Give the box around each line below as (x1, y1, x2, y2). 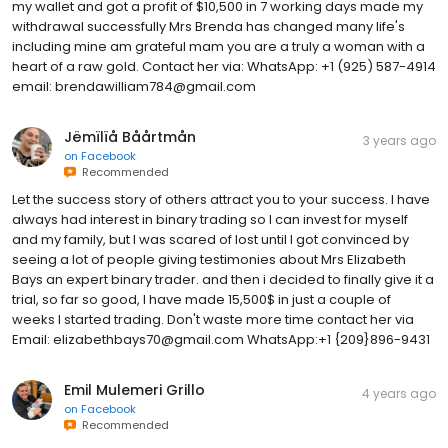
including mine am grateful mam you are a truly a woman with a (12, 36, 425, 56)
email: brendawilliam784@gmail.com (12, 76, 256, 96)
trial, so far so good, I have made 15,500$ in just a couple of (12, 289, 391, 309)
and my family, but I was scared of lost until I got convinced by (12, 229, 409, 249)
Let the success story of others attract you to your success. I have (12, 189, 430, 209)
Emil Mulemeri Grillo (64, 379, 205, 400)
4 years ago (362, 384, 436, 402)
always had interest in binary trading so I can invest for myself (12, 209, 408, 229)
